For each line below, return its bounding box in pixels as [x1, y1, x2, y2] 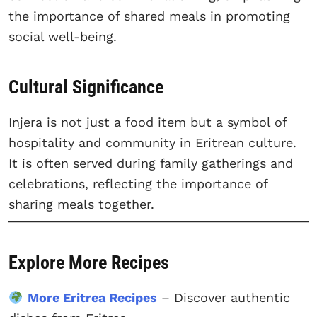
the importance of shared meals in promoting [8, 8, 290, 24]
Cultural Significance [8, 76, 163, 98]
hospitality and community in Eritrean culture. [8, 134, 296, 150]
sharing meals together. [8, 196, 154, 212]
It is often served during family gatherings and [8, 155, 293, 171]
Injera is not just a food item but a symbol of [8, 114, 287, 129]
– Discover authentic [156, 290, 290, 306]
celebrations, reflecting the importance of [8, 175, 267, 191]
